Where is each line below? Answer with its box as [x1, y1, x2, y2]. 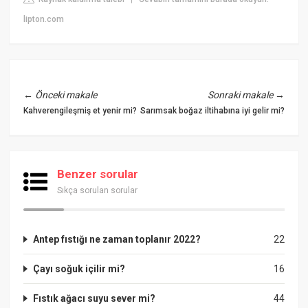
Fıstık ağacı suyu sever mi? [33, 292, 156, 304]
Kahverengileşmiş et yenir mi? [23, 105, 137, 115]
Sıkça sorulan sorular [57, 185, 138, 195]
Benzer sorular [57, 166, 139, 181]
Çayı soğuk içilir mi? [33, 263, 126, 274]
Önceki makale [35, 89, 98, 100]
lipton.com [23, 14, 65, 24]
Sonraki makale [207, 89, 273, 100]
